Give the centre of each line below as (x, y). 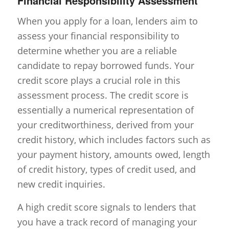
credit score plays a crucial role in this (99, 81)
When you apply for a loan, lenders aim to (107, 21)
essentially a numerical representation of (105, 110)
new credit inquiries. (61, 184)
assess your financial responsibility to (98, 36)
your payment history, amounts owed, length (113, 155)
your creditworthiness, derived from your (105, 125)
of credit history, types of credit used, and (106, 169)
